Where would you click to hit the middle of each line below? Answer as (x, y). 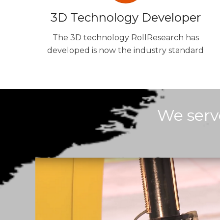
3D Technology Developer (125, 18)
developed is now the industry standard (126, 51)
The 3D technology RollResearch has (125, 38)
